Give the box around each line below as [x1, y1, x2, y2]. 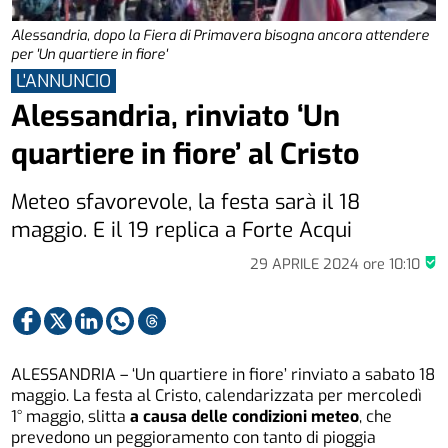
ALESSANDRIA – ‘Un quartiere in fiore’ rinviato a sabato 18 [11, 364, 436, 386]
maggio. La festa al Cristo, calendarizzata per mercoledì [11, 385, 423, 407]
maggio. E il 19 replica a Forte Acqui [11, 215, 353, 244]
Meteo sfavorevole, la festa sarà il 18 [11, 187, 361, 216]
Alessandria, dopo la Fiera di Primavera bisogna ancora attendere [11, 26, 430, 46]
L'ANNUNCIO [16, 68, 112, 93]
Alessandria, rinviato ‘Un [11, 97, 341, 136]
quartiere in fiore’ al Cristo [11, 135, 361, 174]
